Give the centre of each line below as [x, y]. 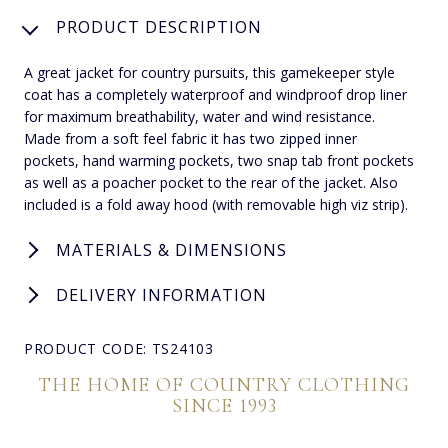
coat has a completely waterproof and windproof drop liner [215, 94]
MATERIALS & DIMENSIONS [171, 249]
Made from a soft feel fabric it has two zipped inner [190, 138]
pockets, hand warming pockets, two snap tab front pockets [219, 160]
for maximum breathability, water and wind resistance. [199, 116]
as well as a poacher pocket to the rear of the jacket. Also [211, 182]
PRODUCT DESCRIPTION [159, 26]
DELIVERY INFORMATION [161, 294]
